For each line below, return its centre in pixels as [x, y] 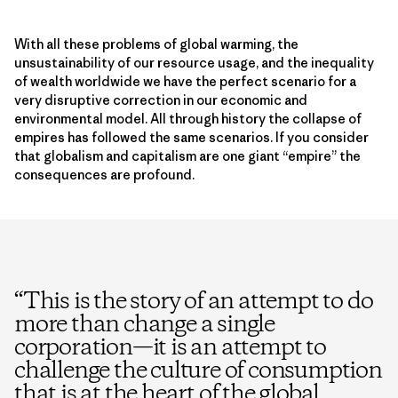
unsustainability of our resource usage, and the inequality [194, 62]
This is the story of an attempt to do [198, 302]
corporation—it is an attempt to [170, 348]
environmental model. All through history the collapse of [188, 118]
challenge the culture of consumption [198, 371]
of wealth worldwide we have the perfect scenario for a [185, 81]
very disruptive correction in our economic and [161, 99]
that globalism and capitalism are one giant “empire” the [187, 155]
